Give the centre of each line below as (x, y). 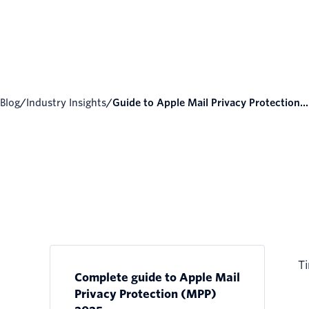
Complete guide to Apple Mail (157, 278)
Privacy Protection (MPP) (146, 295)
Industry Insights (68, 103)
